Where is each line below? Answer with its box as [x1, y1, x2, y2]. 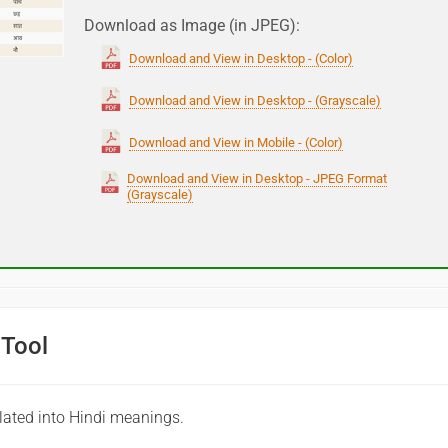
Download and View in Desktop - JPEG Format [127, 171, 388, 186]
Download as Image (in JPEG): [84, 16, 300, 35]
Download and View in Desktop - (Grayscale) [129, 93, 381, 108]
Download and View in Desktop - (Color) [129, 51, 353, 66]
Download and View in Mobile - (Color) [129, 135, 343, 150]
